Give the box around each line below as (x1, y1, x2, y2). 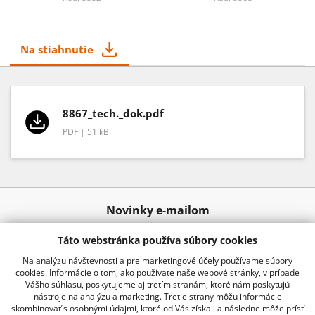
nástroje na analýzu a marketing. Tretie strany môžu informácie (33, 291, 282, 302)
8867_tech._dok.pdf (63, 106, 165, 121)
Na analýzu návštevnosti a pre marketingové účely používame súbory (22, 255, 292, 266)
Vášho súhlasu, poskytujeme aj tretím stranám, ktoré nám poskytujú (25, 279, 290, 290)
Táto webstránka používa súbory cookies (58, 233, 257, 247)
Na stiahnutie (20, 41, 94, 56)
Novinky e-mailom (105, 202, 210, 219)
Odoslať (241, 238, 278, 252)
